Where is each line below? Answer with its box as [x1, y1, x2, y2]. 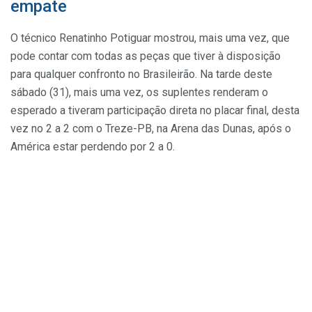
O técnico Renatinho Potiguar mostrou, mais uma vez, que [10, 31, 290, 45]
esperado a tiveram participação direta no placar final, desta [10, 103, 299, 117]
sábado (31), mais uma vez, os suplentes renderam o [10, 85, 268, 99]
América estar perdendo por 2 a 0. [10, 139, 175, 153]
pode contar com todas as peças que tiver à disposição [10, 49, 281, 63]
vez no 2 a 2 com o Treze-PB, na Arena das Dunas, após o [10, 121, 291, 135]
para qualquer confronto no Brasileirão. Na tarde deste [10, 67, 272, 81]
